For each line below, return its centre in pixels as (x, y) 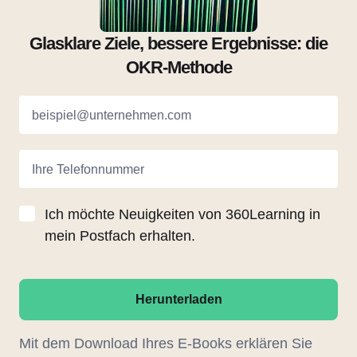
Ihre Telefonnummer (88, 170)
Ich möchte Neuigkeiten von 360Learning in (182, 215)
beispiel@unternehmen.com (112, 116)
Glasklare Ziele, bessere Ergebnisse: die (178, 44)
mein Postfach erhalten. (120, 236)
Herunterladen (178, 300)
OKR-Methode (178, 68)
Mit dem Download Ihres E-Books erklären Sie (166, 344)
